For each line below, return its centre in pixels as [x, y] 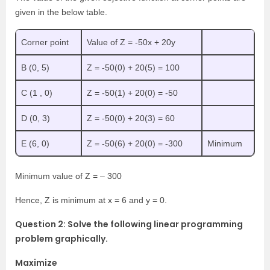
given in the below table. [61, 12]
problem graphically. [61, 239]
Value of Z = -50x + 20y [131, 42]
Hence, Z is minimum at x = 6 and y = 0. [91, 200]
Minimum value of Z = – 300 [68, 176]
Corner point [45, 42]
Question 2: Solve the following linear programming [129, 224]
